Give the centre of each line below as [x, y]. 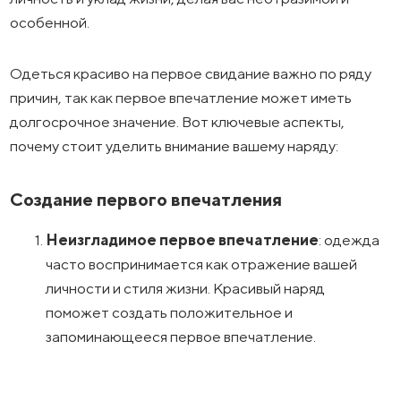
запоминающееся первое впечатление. [181, 336]
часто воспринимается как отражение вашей [202, 264]
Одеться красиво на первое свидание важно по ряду [191, 73]
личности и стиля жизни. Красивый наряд [186, 288]
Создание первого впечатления [146, 199]
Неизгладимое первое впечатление [183, 239]
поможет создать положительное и [170, 312]
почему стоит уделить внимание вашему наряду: [175, 145]
